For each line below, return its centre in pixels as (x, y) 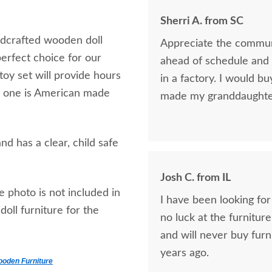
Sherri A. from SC (202, 21)
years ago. (185, 253)
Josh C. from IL (195, 178)
